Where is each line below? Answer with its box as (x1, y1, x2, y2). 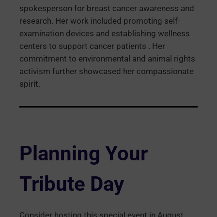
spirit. (19, 79, 40, 89)
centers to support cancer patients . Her (19, 42, 165, 51)
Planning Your (19, 141, 148, 166)
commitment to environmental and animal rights (19, 54, 195, 64)
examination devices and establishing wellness (19, 29, 190, 39)
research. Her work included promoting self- (19, 16, 180, 26)
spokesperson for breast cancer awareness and (19, 4, 194, 14)
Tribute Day (19, 172, 124, 196)
